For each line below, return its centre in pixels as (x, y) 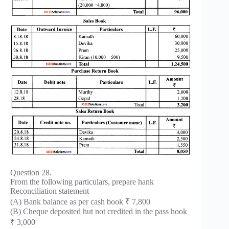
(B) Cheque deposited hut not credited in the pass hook (99, 212)
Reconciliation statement (50, 191)
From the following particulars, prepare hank (82, 182)
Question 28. (31, 173)
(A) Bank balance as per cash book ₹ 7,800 (80, 202)
